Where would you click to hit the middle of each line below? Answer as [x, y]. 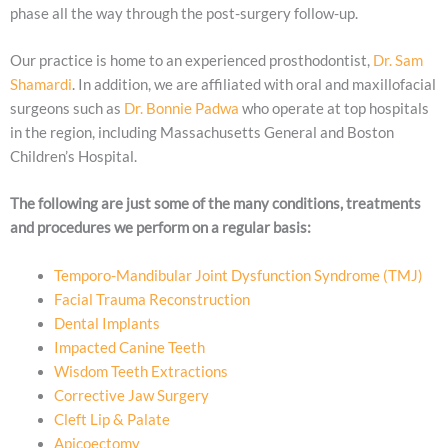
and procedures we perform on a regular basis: [160, 228]
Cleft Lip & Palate [111, 419]
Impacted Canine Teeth [129, 347]
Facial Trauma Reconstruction [151, 299]
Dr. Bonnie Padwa [181, 108]
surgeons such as [67, 108]
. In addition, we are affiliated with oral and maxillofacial [254, 84]
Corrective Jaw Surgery [131, 395]
